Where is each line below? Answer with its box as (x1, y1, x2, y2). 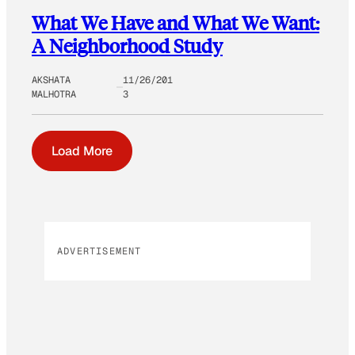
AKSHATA (32, 74, 71, 87)
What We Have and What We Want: (32, 10, 319, 36)
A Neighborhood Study (32, 33, 223, 59)
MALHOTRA (32, 88, 76, 101)
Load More (52, 143, 113, 160)
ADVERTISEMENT (57, 245, 142, 258)
